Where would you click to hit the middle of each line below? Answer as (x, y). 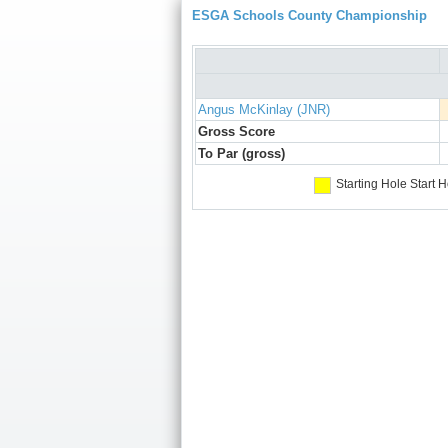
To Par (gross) (241, 154)
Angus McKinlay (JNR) (264, 110)
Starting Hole (371, 184)
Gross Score (236, 132)
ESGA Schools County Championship (309, 15)
